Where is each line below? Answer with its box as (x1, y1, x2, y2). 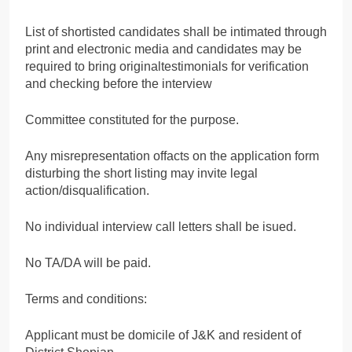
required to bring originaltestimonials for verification (25, 59, 309, 73)
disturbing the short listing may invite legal (25, 166, 258, 180)
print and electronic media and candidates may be (25, 42, 302, 56)
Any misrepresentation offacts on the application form (25, 148, 319, 163)
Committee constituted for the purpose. (25, 112, 239, 126)
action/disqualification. (25, 183, 149, 197)
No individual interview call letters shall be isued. (25, 219, 296, 233)
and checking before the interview (25, 76, 212, 90)
